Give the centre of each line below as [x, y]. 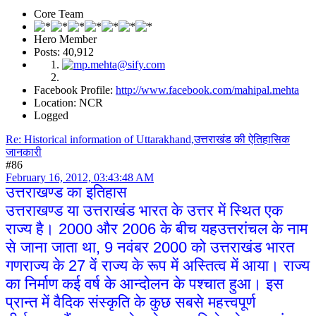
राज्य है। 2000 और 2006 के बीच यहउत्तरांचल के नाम [157, 229]
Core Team [59, 14]
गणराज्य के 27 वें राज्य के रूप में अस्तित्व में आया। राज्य [158, 266]
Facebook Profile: [75, 90]
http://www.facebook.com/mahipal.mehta [207, 90]
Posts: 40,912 [64, 52]
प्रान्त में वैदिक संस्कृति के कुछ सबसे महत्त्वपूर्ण [130, 303]
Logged [51, 116]
